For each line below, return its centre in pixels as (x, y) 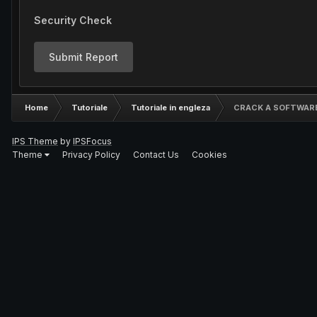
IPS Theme (35, 141)
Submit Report (83, 57)
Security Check (73, 20)
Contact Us (156, 154)
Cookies (209, 154)
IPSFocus (92, 141)
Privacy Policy (91, 154)
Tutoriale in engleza (171, 108)
